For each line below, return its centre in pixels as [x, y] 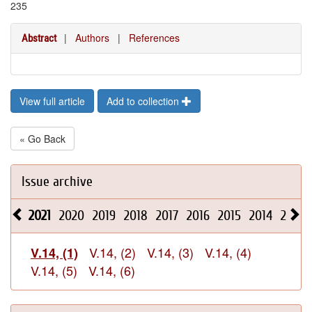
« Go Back [42, 139]
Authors [92, 38]
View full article [52, 101]
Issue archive [57, 181]
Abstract [39, 38]
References [154, 38]
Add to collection [144, 101]
